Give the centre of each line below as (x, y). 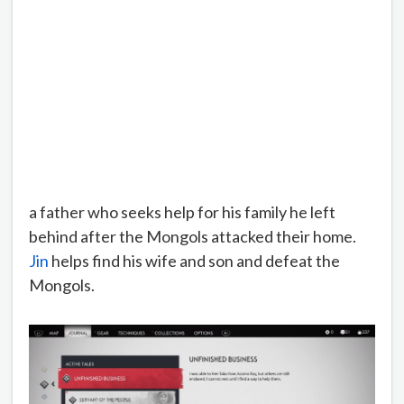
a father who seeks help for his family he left (182, 211)
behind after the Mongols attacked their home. (193, 236)
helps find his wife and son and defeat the (194, 260)
